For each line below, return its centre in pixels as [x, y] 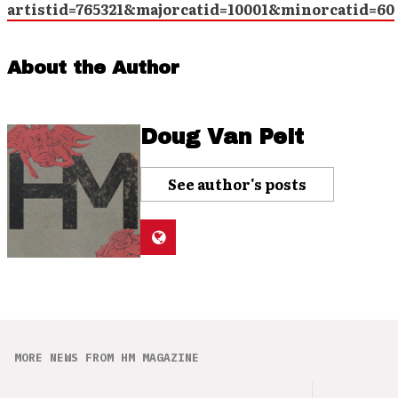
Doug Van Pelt [222, 137]
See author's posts [237, 184]
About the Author [93, 68]
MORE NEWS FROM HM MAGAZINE [107, 358]
